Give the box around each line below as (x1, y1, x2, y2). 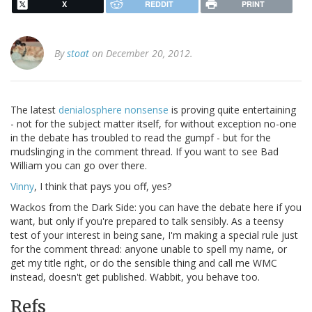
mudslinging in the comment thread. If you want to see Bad (10, 145, 279, 159)
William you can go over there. (10, 159, 147, 173)
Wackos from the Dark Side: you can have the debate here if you (10, 201, 302, 214)
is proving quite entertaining (169, 103, 296, 117)
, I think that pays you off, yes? (34, 180, 171, 194)
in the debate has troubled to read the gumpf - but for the (10, 131, 271, 145)
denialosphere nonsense (58, 103, 169, 117)
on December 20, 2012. (89, 47, 193, 61)
